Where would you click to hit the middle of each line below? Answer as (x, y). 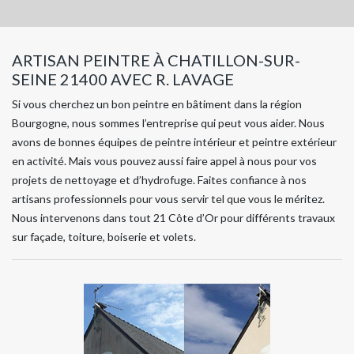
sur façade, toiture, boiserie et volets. (104, 237)
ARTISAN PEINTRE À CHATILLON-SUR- (156, 60)
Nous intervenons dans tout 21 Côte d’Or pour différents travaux (173, 218)
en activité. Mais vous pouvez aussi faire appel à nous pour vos (164, 161)
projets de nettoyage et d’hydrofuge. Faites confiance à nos (159, 180)
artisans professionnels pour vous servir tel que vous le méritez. (168, 199)
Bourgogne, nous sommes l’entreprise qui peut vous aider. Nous (168, 123)
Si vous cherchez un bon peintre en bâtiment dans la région (157, 104)
